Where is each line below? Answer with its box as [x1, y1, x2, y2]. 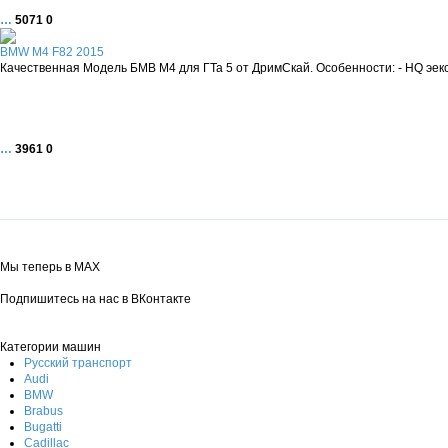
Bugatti [24, 419, 62, 434]
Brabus [24, 403, 63, 418]
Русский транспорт [24, 355, 132, 370]
